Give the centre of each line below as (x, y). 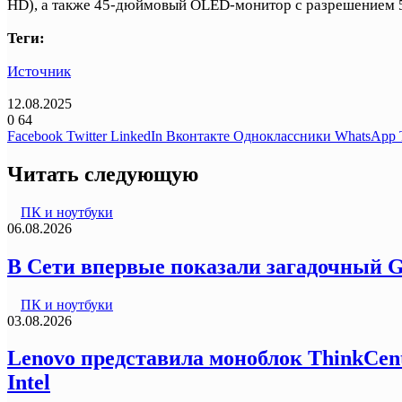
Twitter (87, 135)
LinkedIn (136, 135)
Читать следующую (103, 174)
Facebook (35, 135)
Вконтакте (198, 135)
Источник (39, 71)
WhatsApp (365, 135)
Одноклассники (282, 135)
